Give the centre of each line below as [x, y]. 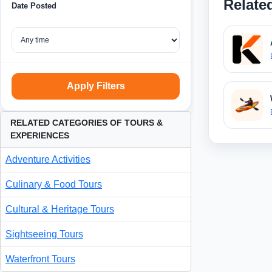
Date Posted [34, 6]
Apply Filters [96, 86]
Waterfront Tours [40, 259]
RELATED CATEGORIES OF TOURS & [87, 123]
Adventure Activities [48, 160]
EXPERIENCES [40, 136]
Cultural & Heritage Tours [60, 209]
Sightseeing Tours [44, 234]
